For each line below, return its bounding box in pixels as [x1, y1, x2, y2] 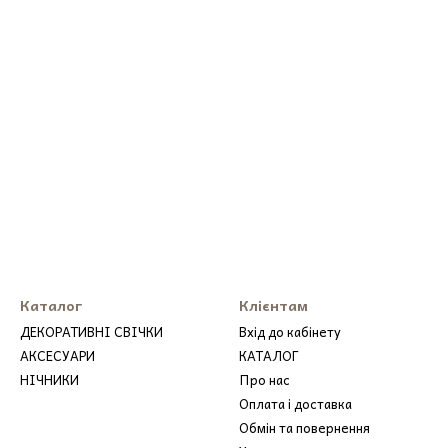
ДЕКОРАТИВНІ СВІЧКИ [20, 321, 163, 342]
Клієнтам [239, 294, 308, 316]
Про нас [239, 369, 290, 390]
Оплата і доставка [239, 393, 352, 414]
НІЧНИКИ [20, 369, 79, 390]
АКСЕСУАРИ [20, 345, 95, 366]
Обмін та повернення [239, 417, 370, 438]
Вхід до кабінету [239, 321, 341, 342]
